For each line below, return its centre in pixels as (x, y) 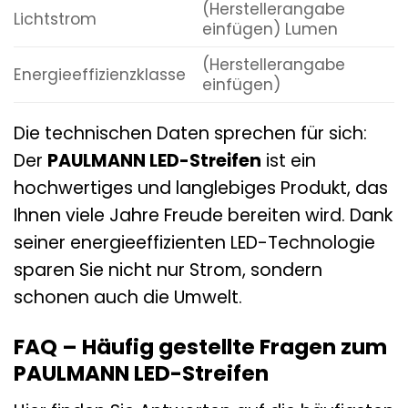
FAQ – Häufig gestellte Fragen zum (200, 347)
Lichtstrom (55, 19)
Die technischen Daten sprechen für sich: (190, 134)
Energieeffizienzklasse (100, 74)
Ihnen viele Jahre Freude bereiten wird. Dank (203, 216)
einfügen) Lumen (270, 29)
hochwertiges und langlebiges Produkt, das (201, 189)
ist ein (289, 161)
